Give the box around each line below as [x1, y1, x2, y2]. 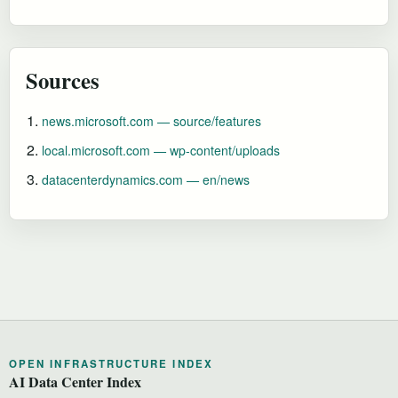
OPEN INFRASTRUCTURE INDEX [9, 355, 213, 371]
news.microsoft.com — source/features [42, 111, 261, 130]
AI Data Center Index [9, 370, 141, 392]
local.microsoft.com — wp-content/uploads [42, 140, 280, 159]
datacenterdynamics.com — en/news [42, 170, 250, 188]
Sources [26, 63, 99, 96]
